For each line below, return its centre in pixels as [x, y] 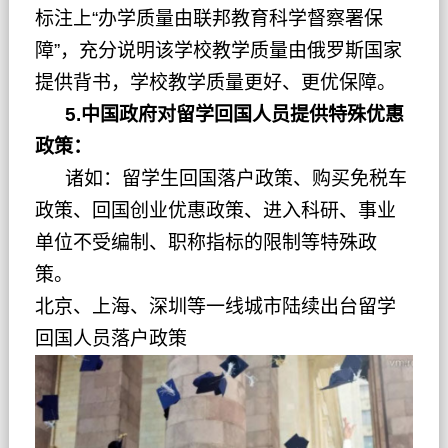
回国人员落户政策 [110, 339]
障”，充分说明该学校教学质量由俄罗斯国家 [218, 51]
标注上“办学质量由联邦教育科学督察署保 [208, 19]
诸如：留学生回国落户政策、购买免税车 [220, 179]
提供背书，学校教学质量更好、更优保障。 [215, 83]
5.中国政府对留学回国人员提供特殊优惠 [219, 115]
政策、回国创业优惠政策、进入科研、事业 [215, 211]
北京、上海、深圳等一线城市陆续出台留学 [215, 307]
